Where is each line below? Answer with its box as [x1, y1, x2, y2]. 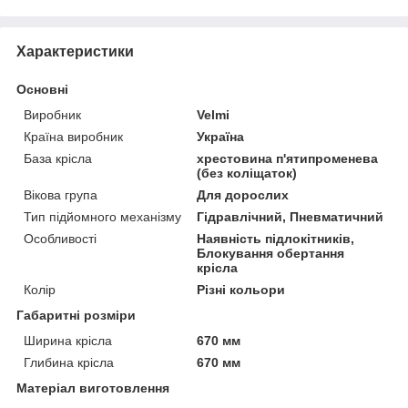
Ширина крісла [24, 332, 112, 348]
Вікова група [24, 187, 97, 202]
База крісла [24, 150, 92, 166]
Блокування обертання [197, 245, 345, 260]
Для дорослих [197, 187, 290, 202]
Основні [16, 81, 68, 97]
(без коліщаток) [197, 165, 298, 180]
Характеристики [16, 43, 134, 59]
